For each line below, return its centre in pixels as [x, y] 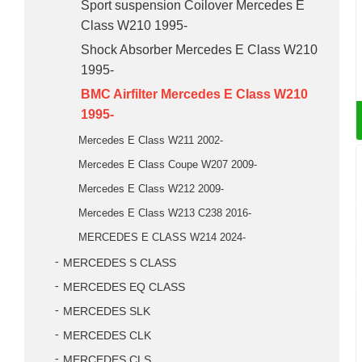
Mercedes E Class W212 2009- [151, 189]
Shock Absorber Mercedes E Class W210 [199, 50]
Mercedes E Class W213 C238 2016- [165, 213]
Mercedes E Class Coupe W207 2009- [168, 164]
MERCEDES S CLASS [120, 263]
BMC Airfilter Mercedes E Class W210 [194, 94]
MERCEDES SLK [107, 311]
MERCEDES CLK [107, 336]
